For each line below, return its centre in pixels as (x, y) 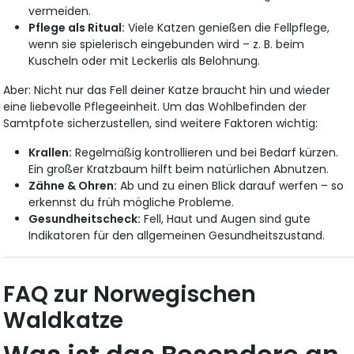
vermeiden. (60, 11)
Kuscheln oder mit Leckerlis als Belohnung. (145, 60)
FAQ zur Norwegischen (130, 294)
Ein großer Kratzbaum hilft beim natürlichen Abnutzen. (179, 169)
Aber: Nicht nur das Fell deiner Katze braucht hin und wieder (167, 90)
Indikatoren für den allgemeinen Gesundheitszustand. (177, 235)
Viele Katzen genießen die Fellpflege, (228, 27)
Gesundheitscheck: (85, 218)
